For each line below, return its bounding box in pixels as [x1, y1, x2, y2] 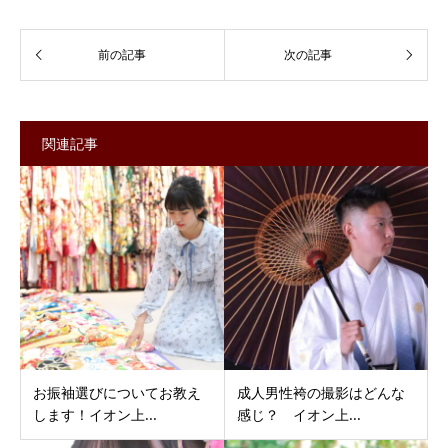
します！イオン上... [33, 405, 157, 425]
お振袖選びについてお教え [33, 383, 201, 403]
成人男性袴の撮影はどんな [236, 383, 405, 403]
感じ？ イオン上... [236, 405, 361, 425]
